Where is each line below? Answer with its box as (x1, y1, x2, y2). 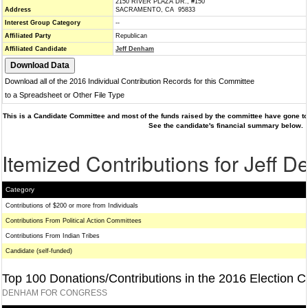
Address (5, 6, 31, 13)
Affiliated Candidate (5, 45, 67, 52)
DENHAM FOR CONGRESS (2, 288, 107, 297)
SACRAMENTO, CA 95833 (115, 6, 195, 13)
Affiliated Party (5, 32, 51, 39)
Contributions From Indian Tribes (5, 232, 100, 239)
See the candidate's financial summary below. (148, 122, 303, 129)
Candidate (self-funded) (5, 247, 72, 254)
